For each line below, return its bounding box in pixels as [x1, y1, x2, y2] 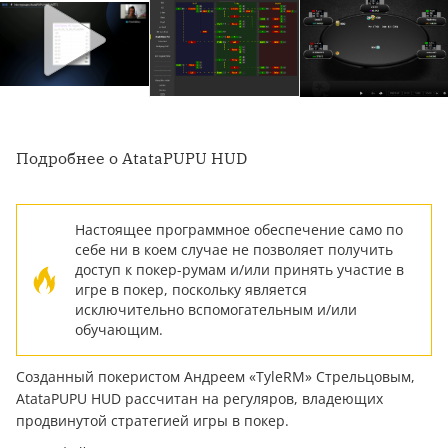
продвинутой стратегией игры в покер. [16, 411, 293, 431]
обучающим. [75, 320, 163, 340]
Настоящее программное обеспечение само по [75, 220, 403, 240]
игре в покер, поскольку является [75, 280, 307, 300]
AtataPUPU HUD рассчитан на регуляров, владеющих [16, 389, 383, 409]
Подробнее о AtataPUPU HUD [16, 148, 247, 169]
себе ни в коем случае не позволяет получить [75, 240, 393, 260]
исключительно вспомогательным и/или [75, 300, 357, 320]
